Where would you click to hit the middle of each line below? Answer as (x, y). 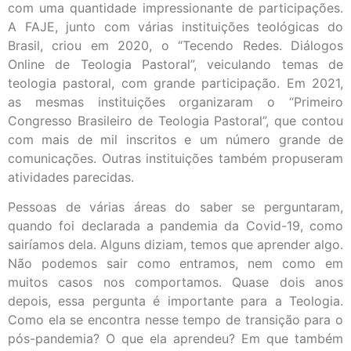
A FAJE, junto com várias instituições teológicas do (175, 26)
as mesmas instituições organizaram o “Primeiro (175, 101)
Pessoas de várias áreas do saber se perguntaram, (175, 207)
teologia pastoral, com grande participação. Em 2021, (175, 83)
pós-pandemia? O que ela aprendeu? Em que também (175, 339)
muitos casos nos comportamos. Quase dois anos (175, 282)
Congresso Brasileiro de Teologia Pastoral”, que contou (175, 120)
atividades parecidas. (71, 177)
